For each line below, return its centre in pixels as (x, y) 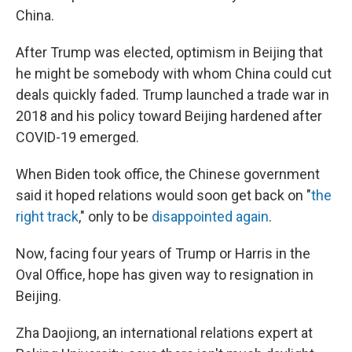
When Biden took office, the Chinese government (168, 174)
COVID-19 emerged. (77, 137)
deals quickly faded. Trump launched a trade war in (172, 95)
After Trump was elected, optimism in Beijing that (169, 52)
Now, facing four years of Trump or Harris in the (163, 253)
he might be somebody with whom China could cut (174, 73)
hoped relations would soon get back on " (183, 195)
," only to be (115, 216)
